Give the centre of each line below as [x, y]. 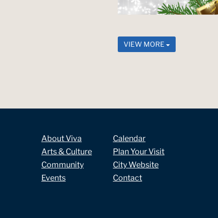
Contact [128, 178]
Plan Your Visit [139, 151]
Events [53, 178]
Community [62, 164]
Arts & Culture [66, 151]
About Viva [61, 138]
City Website [136, 164]
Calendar [129, 138]
